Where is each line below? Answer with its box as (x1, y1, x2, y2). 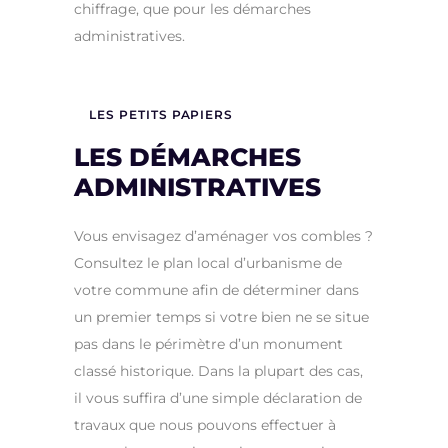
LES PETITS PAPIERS (89, 107, 234, 123)
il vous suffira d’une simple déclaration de (74, 389, 362, 408)
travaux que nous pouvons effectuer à (74, 416, 336, 435)
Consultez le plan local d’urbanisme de (74, 254, 342, 273)
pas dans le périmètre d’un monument (74, 335, 343, 354)
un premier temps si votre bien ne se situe (74, 308, 369, 327)
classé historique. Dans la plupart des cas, (74, 362, 363, 381)
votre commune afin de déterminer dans (74, 281, 359, 300)
